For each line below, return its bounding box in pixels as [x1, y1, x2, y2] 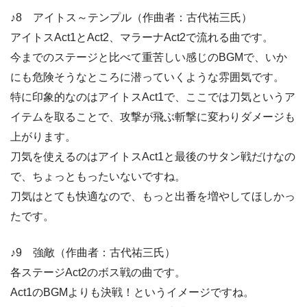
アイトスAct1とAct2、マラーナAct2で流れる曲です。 [10, 32, 273, 44]
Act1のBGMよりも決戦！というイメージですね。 [10, 286, 254, 299]
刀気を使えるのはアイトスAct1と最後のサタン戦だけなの [10, 151, 295, 163]
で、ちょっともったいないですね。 [10, 171, 186, 183]
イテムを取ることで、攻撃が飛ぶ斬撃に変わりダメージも [10, 111, 295, 123]
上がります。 [10, 131, 76, 143]
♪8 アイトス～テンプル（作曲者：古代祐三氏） [10, 12, 252, 24]
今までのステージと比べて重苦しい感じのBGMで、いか [10, 51, 287, 64]
